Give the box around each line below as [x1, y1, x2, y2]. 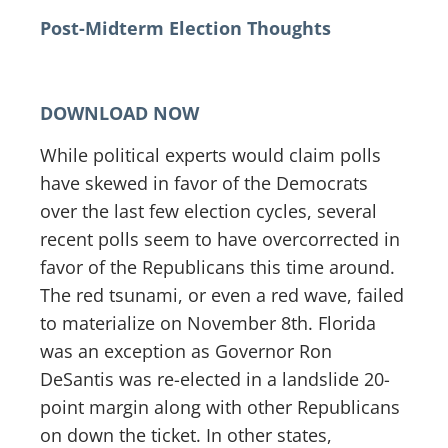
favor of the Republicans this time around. [40, 255, 395, 280]
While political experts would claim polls [40, 143, 381, 168]
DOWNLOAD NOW [40, 100, 199, 125]
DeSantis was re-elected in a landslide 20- [40, 367, 390, 392]
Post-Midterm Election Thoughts [40, 15, 331, 40]
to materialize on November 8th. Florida [40, 311, 376, 336]
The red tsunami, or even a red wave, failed [40, 283, 404, 308]
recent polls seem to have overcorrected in [40, 227, 400, 252]
